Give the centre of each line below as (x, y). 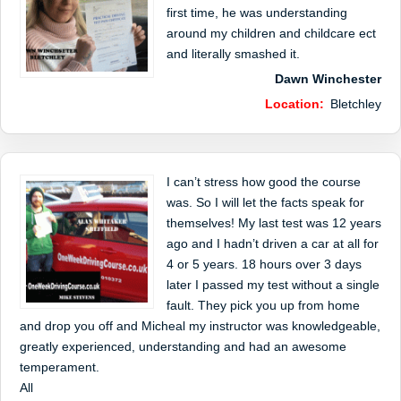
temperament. (60, 367)
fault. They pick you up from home (263, 305)
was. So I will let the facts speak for (265, 202)
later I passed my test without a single (273, 285)
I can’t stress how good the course (263, 182)
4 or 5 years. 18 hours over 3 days (264, 264)
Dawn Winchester (328, 79)
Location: (295, 104)
